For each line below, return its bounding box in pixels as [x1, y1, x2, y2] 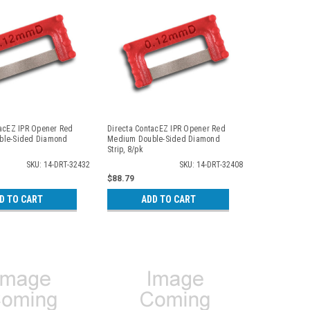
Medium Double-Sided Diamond [107, 134, 220, 144]
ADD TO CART [140, 193, 196, 205]
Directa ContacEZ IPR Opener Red [107, 123, 226, 134]
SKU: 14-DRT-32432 [26, 159, 91, 170]
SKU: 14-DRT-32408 [179, 159, 243, 170]
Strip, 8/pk [107, 144, 143, 154]
